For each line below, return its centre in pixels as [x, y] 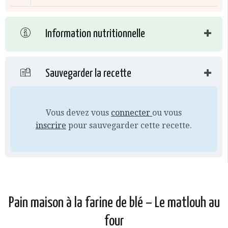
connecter [132, 113]
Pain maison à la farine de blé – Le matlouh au [114, 203]
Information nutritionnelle [94, 34]
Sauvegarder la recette [87, 74]
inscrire [51, 126]
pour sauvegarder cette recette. [129, 126]
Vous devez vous [78, 113]
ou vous [167, 113]
